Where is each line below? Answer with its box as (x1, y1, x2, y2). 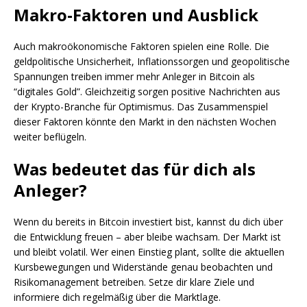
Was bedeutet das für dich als (14, 158, 256, 181)
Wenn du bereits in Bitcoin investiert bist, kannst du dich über (14, 215, 283, 229)
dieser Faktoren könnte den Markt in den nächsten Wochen (14, 115, 276, 129)
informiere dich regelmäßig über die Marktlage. (14, 291, 221, 304)
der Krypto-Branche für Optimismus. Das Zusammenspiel (14, 100, 268, 114)
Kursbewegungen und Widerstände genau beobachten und (14, 260, 273, 274)
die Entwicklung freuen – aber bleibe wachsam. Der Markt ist (14, 230, 281, 244)
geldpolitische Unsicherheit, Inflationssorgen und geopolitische (14, 55, 290, 69)
